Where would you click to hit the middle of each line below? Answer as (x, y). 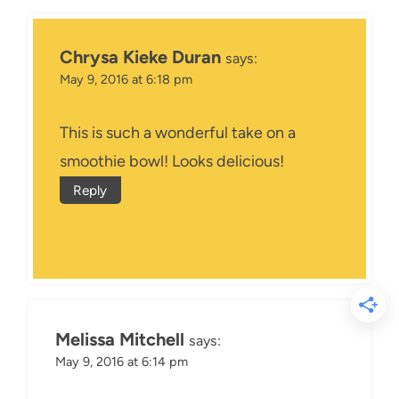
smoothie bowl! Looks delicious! (172, 161)
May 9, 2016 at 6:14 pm (122, 361)
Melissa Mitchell (120, 339)
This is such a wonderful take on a (178, 132)
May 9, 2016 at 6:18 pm (126, 80)
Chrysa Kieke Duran (140, 57)
